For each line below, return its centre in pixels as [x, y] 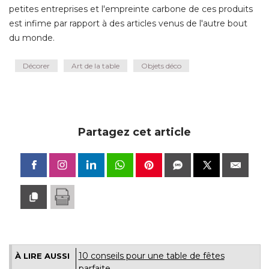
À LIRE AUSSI [42, 255]
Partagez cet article [134, 132]
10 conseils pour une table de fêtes [151, 255]
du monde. [32, 38]
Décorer [36, 65]
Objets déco [161, 65]
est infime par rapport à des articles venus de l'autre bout [128, 23]
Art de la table [95, 65]
